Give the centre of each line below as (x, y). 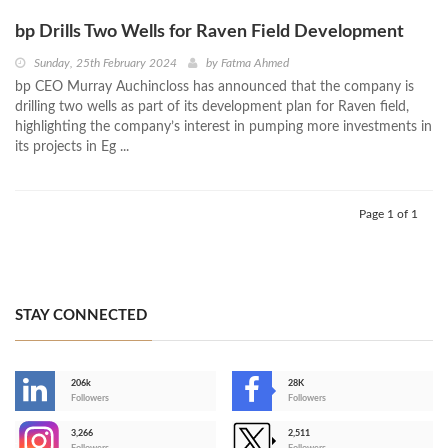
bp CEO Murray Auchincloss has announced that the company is (214, 87)
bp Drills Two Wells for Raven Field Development (209, 32)
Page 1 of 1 (388, 214)
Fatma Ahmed (255, 63)
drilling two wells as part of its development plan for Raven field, (212, 107)
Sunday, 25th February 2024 (105, 63)
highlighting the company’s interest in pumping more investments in (223, 127)
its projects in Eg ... (72, 147)
